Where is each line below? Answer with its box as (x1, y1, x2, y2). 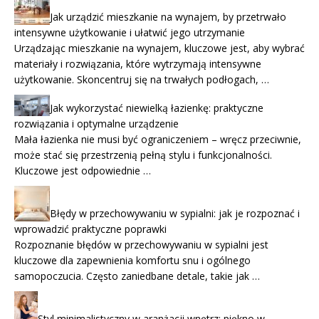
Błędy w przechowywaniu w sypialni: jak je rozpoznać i (50, 206, 300, 221)
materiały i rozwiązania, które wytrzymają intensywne (14, 57, 261, 71)
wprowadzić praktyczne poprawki (14, 222, 167, 236)
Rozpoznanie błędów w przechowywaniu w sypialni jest (14, 238, 268, 252)
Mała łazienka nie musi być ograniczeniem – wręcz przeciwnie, (14, 132, 301, 147)
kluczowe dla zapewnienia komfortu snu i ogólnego (14, 253, 251, 268)
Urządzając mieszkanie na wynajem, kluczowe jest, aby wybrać (14, 41, 305, 56)
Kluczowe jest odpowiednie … (14, 164, 151, 178)
